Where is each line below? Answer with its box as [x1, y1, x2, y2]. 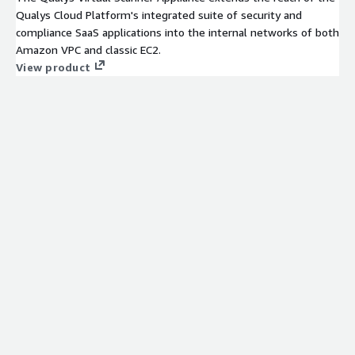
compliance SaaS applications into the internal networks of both [16, 25, 339, 39]
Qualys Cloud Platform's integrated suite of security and [16, 7, 302, 21]
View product [16, 59, 90, 74]
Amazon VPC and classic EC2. [16, 42, 161, 56]
